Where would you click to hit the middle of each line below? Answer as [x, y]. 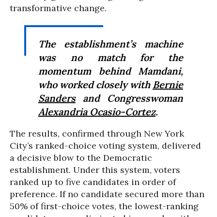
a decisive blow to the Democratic [81, 158]
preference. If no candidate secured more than [107, 194]
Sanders [57, 98]
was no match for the [111, 57]
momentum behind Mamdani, [111, 71]
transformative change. [58, 8]
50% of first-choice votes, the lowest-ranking [104, 206]
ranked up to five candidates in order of [93, 182]
